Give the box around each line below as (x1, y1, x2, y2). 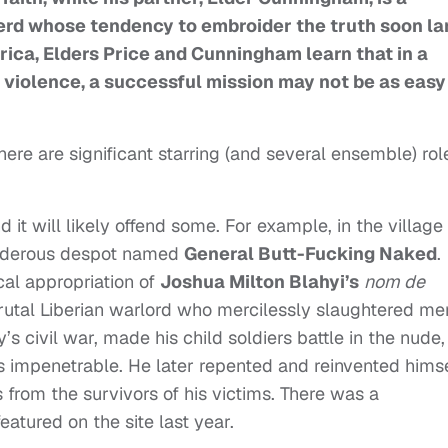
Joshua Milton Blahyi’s (160, 270, 359, 294)
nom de (364, 270, 425, 294)
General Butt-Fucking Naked (184, 242, 437, 266)
